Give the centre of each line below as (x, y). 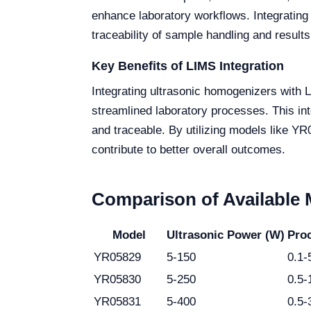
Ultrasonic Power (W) (226, 235)
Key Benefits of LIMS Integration (188, 66)
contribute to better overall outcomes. (188, 150)
